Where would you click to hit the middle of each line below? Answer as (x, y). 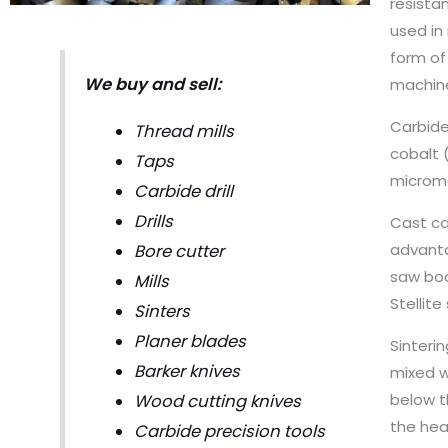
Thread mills (183, 131)
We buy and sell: (153, 85)
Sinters (161, 311)
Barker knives (186, 371)
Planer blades (189, 341)
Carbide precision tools (229, 431)
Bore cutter (178, 251)
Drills (153, 221)
